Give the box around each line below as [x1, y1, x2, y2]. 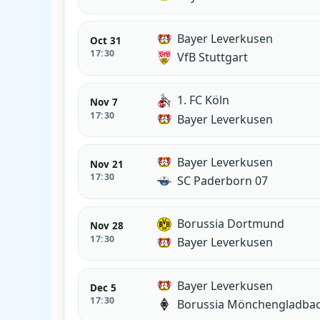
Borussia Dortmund [177, 216, 285, 232]
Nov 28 [90, 219, 124, 233]
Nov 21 [90, 157, 124, 171]
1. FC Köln [177, 92, 230, 109]
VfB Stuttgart [177, 49, 249, 66]
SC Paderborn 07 [177, 173, 269, 189]
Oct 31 [90, 34, 122, 47]
